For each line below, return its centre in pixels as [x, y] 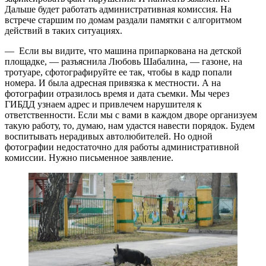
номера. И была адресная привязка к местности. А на [113, 83]
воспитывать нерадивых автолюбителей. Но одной [109, 137]
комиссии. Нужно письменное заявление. [89, 158]
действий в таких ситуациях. [64, 31]
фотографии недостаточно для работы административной [122, 147]
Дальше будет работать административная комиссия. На [118, 9]
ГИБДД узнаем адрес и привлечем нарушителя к [103, 104]
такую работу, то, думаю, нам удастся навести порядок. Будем [130, 126]
